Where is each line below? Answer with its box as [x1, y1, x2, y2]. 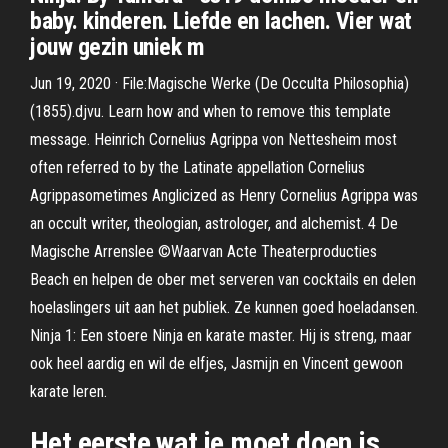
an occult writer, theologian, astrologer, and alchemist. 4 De [30, 214, 398, 233]
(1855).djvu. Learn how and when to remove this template [30, 102, 391, 121]
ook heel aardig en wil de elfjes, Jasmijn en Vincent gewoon [30, 354, 403, 373]
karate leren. [30, 382, 107, 401]
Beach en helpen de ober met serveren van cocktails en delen [30, 270, 416, 289]
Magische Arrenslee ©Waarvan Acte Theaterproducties [30, 242, 377, 261]
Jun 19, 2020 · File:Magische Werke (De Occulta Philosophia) [30, 74, 409, 93]
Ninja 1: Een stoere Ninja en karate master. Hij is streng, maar [30, 326, 412, 345]
